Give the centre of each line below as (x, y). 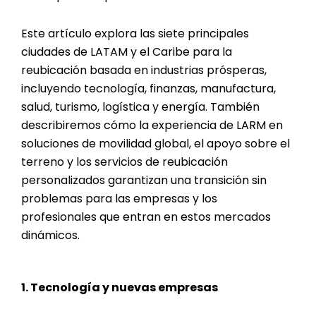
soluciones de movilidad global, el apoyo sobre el (156, 144)
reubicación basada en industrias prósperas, (144, 71)
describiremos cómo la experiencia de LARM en (152, 126)
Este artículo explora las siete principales (135, 34)
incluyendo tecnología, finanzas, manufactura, (148, 89)
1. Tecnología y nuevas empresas (120, 288)
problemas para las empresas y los (119, 199)
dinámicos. (50, 236)
